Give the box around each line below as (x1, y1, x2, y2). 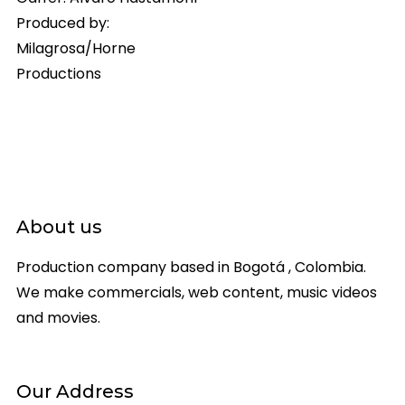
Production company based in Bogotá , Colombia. (15, 256, 366, 278)
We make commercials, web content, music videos (15, 281, 377, 303)
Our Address (15, 380, 134, 402)
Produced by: (15, 12, 109, 33)
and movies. (15, 306, 100, 328)
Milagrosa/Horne (15, 37, 136, 59)
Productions (15, 62, 101, 84)
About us (15, 215, 102, 238)
